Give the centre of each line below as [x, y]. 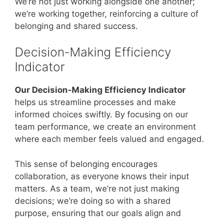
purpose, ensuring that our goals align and [98, 213]
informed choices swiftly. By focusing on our [101, 114]
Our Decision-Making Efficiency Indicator [100, 90]
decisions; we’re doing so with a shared [93, 201]
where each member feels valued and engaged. [110, 139]
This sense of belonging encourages [86, 164]
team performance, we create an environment [105, 127]
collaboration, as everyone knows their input [102, 176]
